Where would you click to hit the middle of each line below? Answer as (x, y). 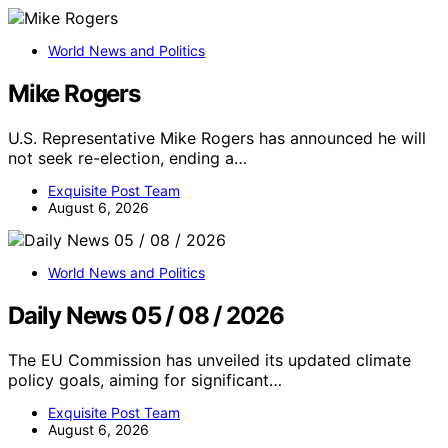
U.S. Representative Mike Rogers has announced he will (217, 137)
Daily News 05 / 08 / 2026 (146, 315)
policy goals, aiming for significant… (145, 379)
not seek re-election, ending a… (127, 157)
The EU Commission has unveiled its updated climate (209, 359)
